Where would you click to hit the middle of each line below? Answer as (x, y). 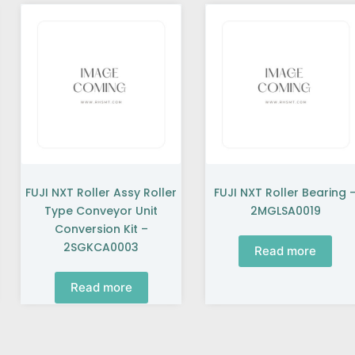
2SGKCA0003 (101, 247)
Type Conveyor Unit (101, 210)
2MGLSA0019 (285, 210)
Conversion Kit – (101, 229)
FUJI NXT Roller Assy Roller (101, 192)
